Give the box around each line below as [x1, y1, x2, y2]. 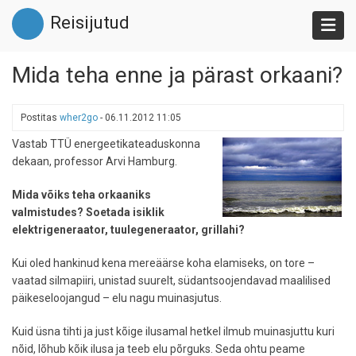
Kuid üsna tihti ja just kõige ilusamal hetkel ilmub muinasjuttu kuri [12, 325, 335, 338]
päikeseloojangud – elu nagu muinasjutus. [12, 292, 222, 304]
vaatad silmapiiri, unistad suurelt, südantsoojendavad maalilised [12, 274, 331, 287]
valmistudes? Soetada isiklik [12, 206, 164, 219]
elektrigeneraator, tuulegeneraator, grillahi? [12, 223, 245, 236]
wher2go [60, 112, 98, 123]
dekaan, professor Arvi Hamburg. [12, 155, 177, 168]
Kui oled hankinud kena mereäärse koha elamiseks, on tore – [12, 257, 315, 269]
